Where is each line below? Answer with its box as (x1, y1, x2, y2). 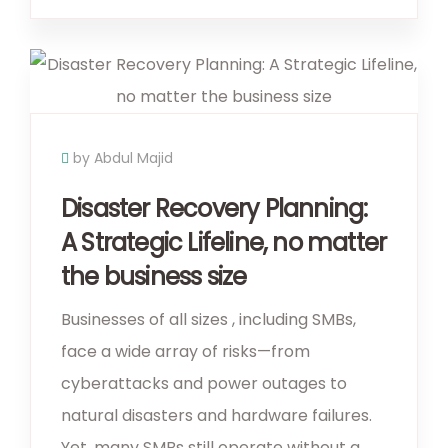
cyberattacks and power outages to (61, 371, 347, 395)
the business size (61, 259, 247, 293)
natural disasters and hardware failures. (61, 403, 372, 427)
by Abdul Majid (73, 147, 173, 168)
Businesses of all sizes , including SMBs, (61, 307, 356, 331)
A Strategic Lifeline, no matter (61, 225, 387, 259)
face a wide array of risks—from (61, 339, 310, 363)
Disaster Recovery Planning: (61, 191, 368, 225)
